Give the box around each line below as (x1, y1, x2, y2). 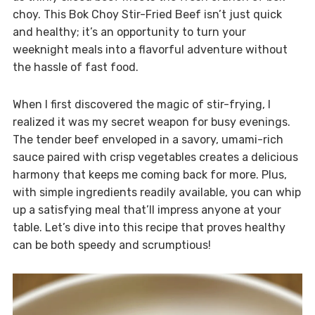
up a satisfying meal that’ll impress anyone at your (12, 203, 281, 217)
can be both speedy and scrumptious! (12, 238, 211, 252)
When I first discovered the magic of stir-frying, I (12, 98, 271, 112)
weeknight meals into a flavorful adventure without (12, 43, 288, 57)
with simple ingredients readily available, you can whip (12, 186, 301, 200)
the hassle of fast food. (12, 60, 139, 75)
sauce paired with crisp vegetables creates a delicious (12, 150, 298, 165)
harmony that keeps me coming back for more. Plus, (12, 168, 287, 182)
